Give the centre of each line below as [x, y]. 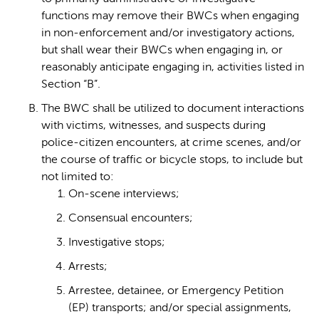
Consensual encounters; [131, 218]
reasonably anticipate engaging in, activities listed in [173, 67]
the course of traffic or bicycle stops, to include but [172, 160]
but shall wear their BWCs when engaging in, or [162, 50]
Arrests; [88, 267]
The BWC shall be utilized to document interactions [173, 109]
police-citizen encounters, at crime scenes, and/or [171, 143]
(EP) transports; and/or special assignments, [180, 308]
